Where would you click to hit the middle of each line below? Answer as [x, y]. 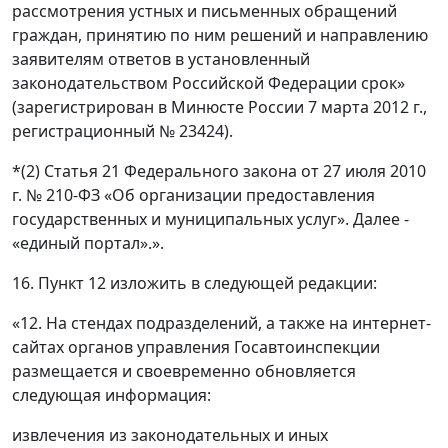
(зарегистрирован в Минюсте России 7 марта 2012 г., [219, 107]
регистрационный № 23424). [122, 131]
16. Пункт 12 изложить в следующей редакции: [194, 283]
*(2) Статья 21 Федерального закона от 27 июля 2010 [219, 171]
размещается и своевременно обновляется [184, 371]
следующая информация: [111, 395]
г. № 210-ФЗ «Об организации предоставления [193, 195]
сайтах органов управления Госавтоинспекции [196, 347]
